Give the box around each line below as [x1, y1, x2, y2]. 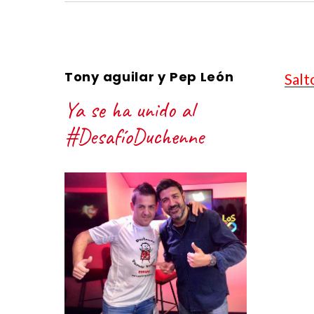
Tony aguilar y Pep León [64, 68, 234, 86]
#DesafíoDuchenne [64, 122, 204, 151]
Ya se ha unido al [64, 95, 194, 125]
